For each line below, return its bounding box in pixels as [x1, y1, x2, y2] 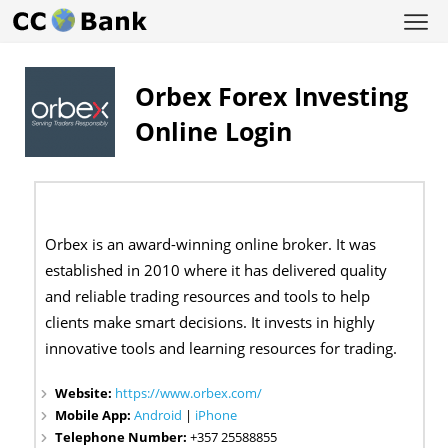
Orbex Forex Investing [135, 79, 408, 113]
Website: [55, 384, 116, 403]
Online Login [135, 114, 292, 148]
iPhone [195, 406, 238, 425]
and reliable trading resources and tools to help [45, 286, 371, 308]
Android [134, 406, 183, 425]
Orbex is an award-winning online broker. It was [45, 234, 377, 256]
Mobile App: [55, 406, 135, 425]
